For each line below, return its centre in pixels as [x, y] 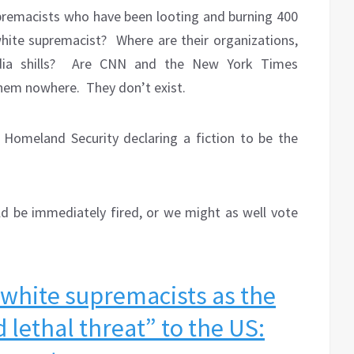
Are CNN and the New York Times [185, 64]
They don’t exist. [136, 88]
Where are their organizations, [207, 40]
